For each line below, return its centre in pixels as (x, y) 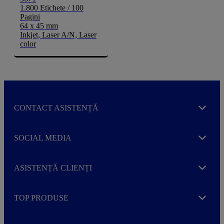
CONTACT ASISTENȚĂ (56, 107)
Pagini (30, 16)
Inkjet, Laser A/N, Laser (58, 34)
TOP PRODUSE (41, 197)
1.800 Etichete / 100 (52, 7)
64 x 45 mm (39, 25)
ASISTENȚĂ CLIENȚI (53, 167)
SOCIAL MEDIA (43, 137)
